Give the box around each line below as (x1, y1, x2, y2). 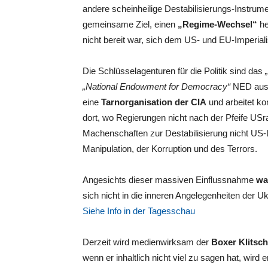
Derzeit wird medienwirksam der (83, 237, 211, 247)
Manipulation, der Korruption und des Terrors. (83, 144, 257, 154)
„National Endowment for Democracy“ (83, 81, 230, 92)
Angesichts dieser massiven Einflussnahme (83, 175, 256, 185)
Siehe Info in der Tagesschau (83, 206, 195, 216)
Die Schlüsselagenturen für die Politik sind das (83, 66, 265, 76)
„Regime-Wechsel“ (178, 19, 257, 29)
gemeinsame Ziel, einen (83, 19, 178, 29)
